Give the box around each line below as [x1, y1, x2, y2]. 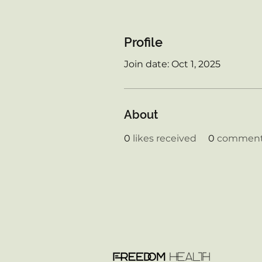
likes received [133, 133, 196, 144]
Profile [124, 35, 163, 50]
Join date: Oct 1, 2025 [124, 58, 220, 70]
